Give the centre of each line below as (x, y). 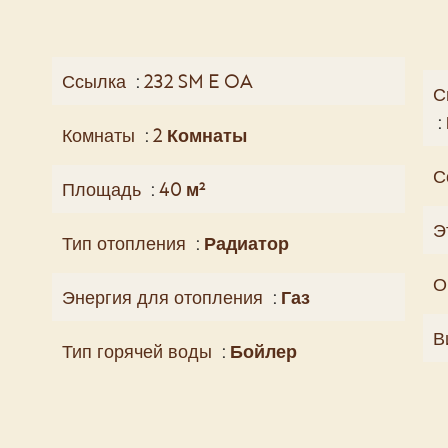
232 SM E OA (198, 81)
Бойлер (263, 351)
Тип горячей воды (139, 351)
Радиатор (246, 243)
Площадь (104, 189)
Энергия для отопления (165, 297)
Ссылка (96, 81)
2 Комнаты (200, 135)
